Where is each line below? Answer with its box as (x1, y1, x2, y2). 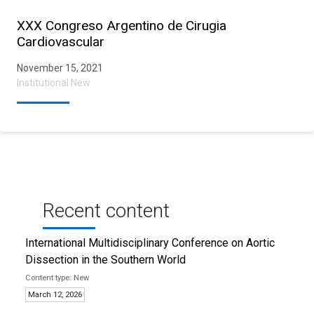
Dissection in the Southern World (25, 252, 186, 266)
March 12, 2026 (28, 289, 82, 299)
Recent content (43, 198, 170, 222)
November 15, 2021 (17, 62, 103, 74)
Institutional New (17, 76, 90, 88)
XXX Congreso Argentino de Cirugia (17, 17, 226, 34)
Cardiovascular (17, 33, 104, 50)
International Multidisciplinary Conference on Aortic (25, 235, 275, 250)
